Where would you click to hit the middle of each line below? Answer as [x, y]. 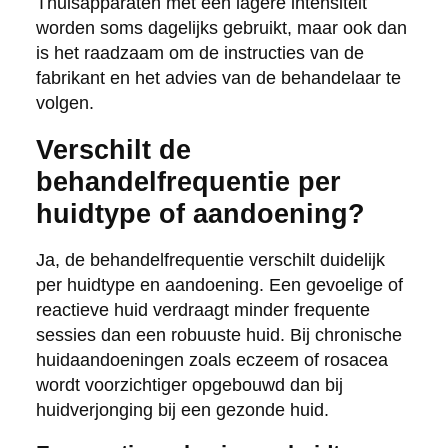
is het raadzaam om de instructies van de [199, 52]
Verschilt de [113, 149]
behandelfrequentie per [188, 181]
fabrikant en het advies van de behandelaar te [218, 77]
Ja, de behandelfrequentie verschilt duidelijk [210, 259]
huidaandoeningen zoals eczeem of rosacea [211, 359]
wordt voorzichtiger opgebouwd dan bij [189, 384]
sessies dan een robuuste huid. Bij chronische [218, 334]
